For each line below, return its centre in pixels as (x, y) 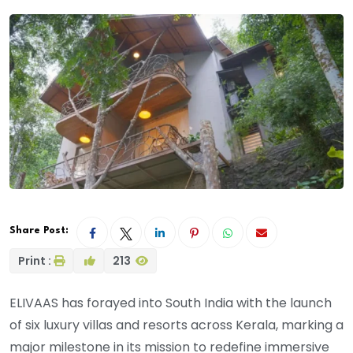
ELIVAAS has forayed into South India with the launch (171, 303)
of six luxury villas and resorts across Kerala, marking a (176, 325)
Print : (35, 261)
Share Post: (39, 231)
